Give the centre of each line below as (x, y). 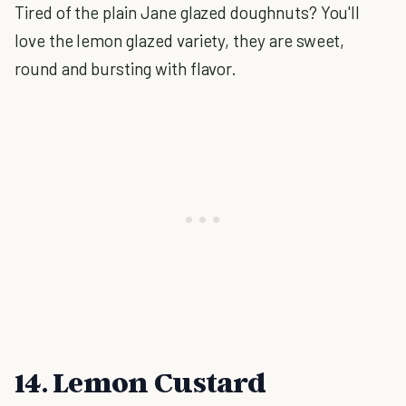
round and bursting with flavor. (126, 68)
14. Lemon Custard (140, 382)
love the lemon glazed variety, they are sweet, (180, 40)
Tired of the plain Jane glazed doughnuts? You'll (188, 12)
